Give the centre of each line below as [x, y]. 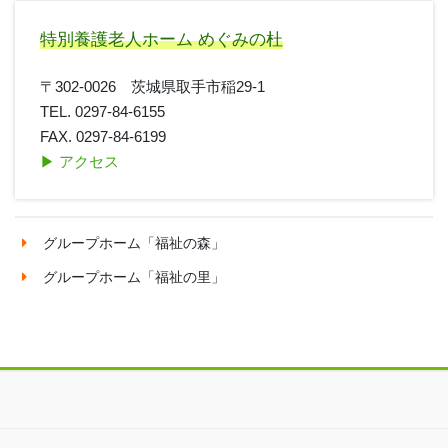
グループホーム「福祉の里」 [134, 277]
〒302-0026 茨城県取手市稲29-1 [153, 87]
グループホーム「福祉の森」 [134, 243]
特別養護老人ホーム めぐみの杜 [162, 39]
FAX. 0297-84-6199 [103, 137]
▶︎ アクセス [80, 162]
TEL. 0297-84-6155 [103, 112]
